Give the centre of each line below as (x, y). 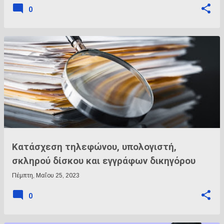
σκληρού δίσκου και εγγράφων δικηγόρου (104, 161)
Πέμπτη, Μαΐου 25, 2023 (46, 175)
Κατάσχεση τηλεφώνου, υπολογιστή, (94, 147)
